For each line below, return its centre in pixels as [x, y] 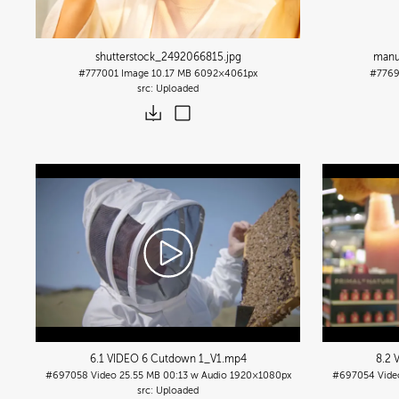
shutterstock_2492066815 [159, 57]
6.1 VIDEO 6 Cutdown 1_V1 [155, 358]
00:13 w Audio [195, 375]
